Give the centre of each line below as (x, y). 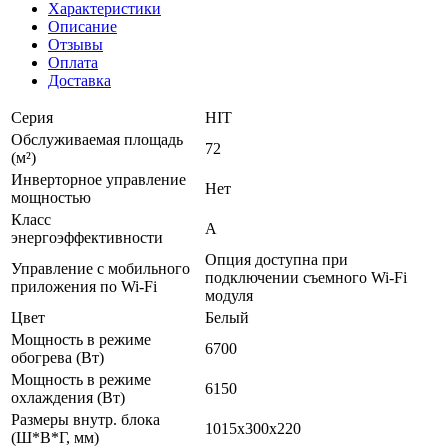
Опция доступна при (276, 259)
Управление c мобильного (100, 268)
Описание (82, 26)
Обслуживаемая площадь (97, 139)
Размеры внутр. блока (85, 419)
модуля (229, 295)
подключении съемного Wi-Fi (306, 277)
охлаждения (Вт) (68, 397)
